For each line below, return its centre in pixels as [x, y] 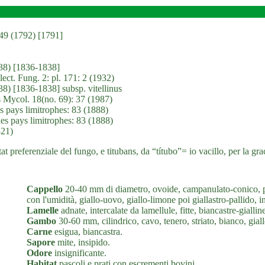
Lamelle [43, 210]
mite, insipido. [83, 242]
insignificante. [79, 253]
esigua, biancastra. [87, 232]
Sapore [41, 242]
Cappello [45, 189]
